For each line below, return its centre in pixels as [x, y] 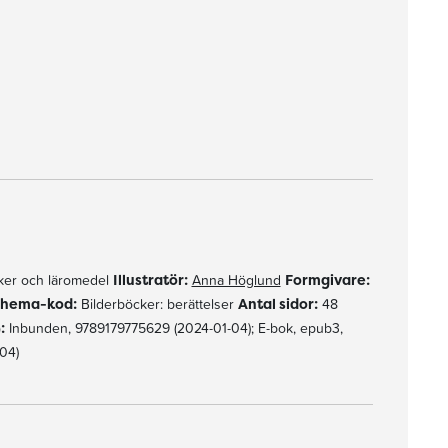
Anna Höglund [236, 280]
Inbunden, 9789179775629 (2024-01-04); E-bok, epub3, [173, 328]
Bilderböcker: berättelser [157, 304]
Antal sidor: [277, 303]
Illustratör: [150, 279]
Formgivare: [327, 279]
